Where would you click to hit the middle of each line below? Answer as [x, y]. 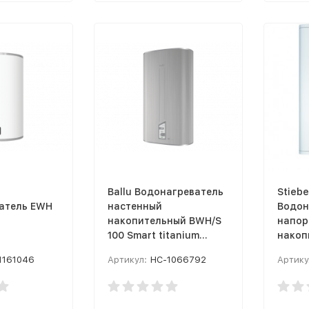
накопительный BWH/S [165, 220]
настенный [135, 206]
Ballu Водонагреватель [166, 191]
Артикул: [127, 259]
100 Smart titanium [153, 235]
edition [125, 249]
